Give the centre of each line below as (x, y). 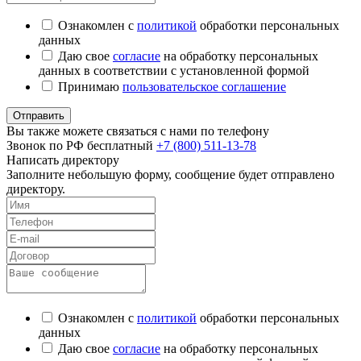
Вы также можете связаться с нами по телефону (138, 131)
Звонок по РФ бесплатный (81, 145)
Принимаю (90, 86)
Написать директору (63, 160)
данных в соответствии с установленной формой (174, 70)
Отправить (39, 115)
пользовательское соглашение (204, 86)
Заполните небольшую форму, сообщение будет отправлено (170, 174)
